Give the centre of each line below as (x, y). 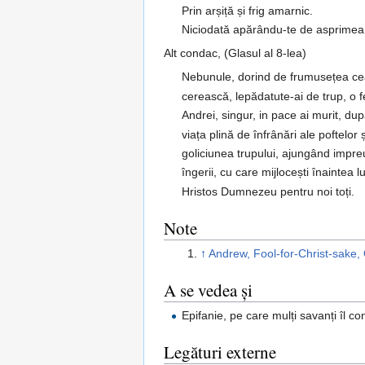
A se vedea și (208, 290)
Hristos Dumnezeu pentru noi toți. (268, 191)
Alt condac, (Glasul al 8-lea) (235, 53)
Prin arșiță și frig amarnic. (248, 11)
